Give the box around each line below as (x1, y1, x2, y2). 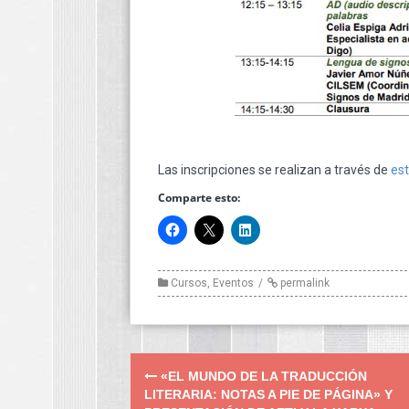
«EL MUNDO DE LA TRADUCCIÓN (157, 368, 367, 383)
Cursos (171, 276, 207, 289)
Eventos (213, 276, 254, 289)
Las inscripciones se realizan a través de (158, 162, 391, 177)
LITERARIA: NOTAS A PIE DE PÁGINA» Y (144, 386, 393, 402)
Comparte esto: (158, 189, 240, 205)
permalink (278, 276, 330, 289)
